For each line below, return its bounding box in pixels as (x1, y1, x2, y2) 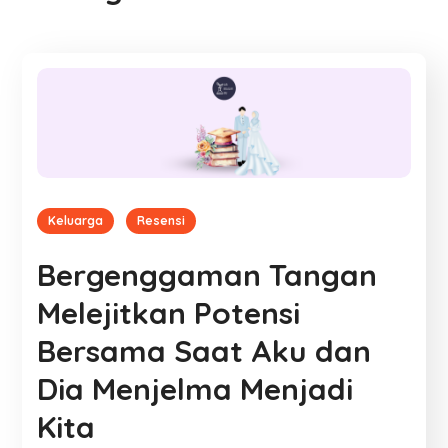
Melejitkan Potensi (37, 293, 301, 332)
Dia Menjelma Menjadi (37, 369, 354, 408)
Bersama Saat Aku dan (37, 331, 372, 370)
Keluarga (48, 212, 104, 228)
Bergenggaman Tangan (37, 255, 378, 294)
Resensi (137, 212, 186, 228)
